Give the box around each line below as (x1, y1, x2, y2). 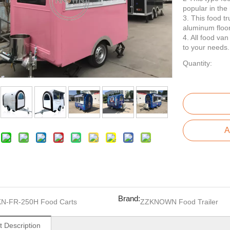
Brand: (118, 194, 140, 203)
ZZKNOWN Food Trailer (140, 198, 218, 206)
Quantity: (183, 59, 212, 67)
